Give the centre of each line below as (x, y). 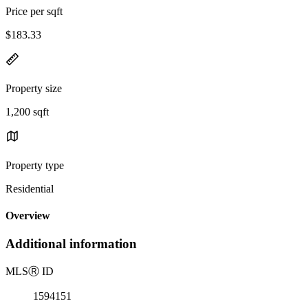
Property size (34, 88)
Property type (35, 165)
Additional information (71, 244)
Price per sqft (34, 11)
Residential (30, 188)
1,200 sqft (27, 111)
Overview (28, 216)
